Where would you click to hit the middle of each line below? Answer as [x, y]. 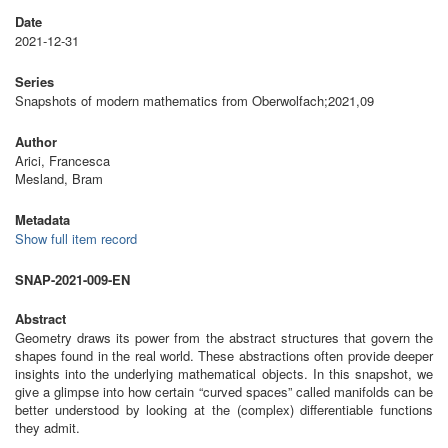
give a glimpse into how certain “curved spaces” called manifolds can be [224, 391]
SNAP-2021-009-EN [72, 279]
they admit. [47, 427]
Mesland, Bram [59, 178]
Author [36, 141]
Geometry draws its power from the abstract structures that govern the [224, 337]
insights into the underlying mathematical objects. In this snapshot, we [224, 373]
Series [34, 81]
